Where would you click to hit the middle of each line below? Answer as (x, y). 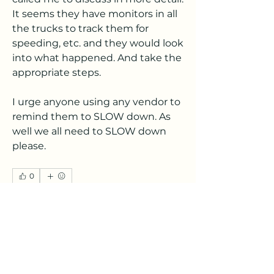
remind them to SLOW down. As (91, 117)
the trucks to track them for (80, 28)
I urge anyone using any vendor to (96, 102)
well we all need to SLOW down (89, 131)
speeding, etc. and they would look (98, 43)
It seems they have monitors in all (95, 14)
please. (30, 146)
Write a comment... (64, 216)
